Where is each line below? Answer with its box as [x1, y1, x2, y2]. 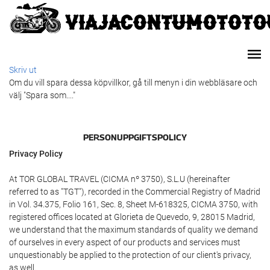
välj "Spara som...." [9, 90, 75, 101]
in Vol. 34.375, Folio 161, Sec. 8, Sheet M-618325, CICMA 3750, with [9, 199, 258, 210]
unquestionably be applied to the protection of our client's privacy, [9, 250, 251, 260]
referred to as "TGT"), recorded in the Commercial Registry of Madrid [9, 187, 260, 197]
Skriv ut [9, 65, 37, 75]
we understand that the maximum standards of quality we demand [9, 225, 258, 235]
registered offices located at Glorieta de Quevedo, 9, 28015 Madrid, [9, 212, 255, 222]
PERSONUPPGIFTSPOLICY [83, 131, 187, 142]
